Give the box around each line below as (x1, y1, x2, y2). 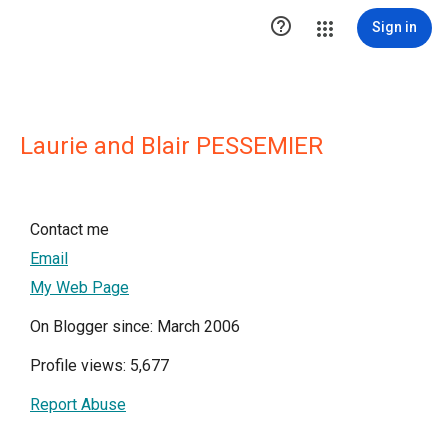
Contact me (30, 220, 109, 239)
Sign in (372, 19, 417, 35)
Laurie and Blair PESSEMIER (20, 132, 323, 160)
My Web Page (30, 278, 129, 297)
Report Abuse (30, 395, 126, 414)
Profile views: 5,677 (30, 356, 169, 375)
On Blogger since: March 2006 (30, 317, 240, 336)
